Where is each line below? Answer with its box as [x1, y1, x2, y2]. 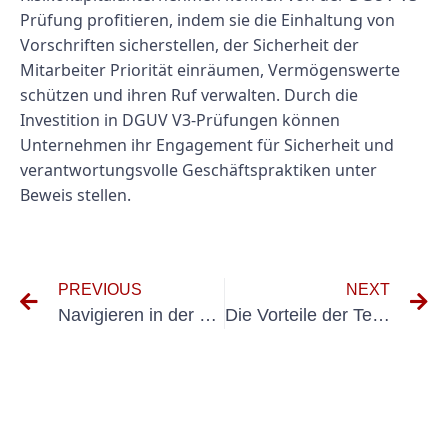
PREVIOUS [58, 280, 142, 298]
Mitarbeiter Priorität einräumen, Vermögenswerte [20, 59, 400, 82]
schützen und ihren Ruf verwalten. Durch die [20, 84, 358, 107]
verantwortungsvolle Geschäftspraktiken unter [20, 159, 377, 182]
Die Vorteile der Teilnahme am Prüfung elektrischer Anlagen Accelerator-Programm [371, 304, 390, 325]
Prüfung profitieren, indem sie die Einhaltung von [20, 9, 395, 32]
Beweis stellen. [20, 184, 131, 207]
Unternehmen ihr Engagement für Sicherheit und [20, 134, 394, 157]
